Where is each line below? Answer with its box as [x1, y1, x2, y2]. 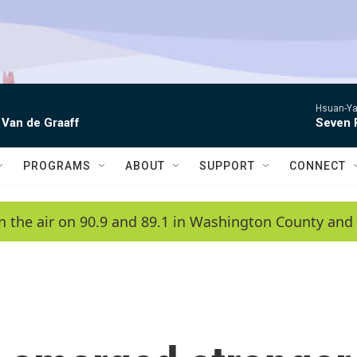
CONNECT [289, 159, 346, 172]
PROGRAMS [23, 159, 91, 172]
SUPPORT [199, 159, 255, 172]
